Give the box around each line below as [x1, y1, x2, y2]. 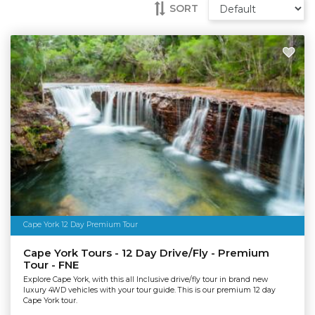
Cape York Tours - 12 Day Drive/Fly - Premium [22, 247, 269, 260]
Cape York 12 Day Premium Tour [22, 220, 138, 230]
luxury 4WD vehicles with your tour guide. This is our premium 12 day [22, 285, 276, 295]
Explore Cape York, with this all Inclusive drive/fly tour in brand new [22, 274, 268, 284]
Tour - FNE [22, 259, 79, 272]
